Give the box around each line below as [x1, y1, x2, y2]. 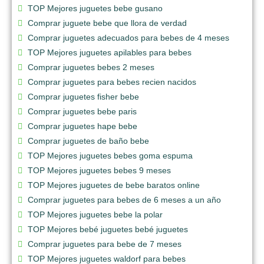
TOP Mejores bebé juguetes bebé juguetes [28, 224, 188, 234]
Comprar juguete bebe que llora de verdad [28, 18, 187, 28]
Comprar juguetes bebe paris [28, 106, 137, 116]
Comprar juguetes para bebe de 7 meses [28, 239, 181, 249]
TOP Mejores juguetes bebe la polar [28, 209, 163, 219]
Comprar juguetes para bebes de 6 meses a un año [28, 194, 221, 204]
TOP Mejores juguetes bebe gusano [28, 3, 163, 13]
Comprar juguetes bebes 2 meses [28, 62, 154, 72]
